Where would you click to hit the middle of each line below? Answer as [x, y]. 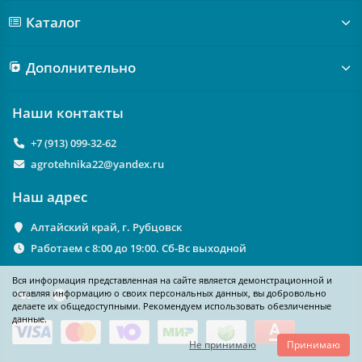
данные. [29, 319]
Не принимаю [223, 345]
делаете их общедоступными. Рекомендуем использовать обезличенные [172, 306]
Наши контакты [68, 113]
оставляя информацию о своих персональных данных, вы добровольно [169, 293]
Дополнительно [80, 67]
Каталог [53, 22]
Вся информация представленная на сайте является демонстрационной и [172, 280]
